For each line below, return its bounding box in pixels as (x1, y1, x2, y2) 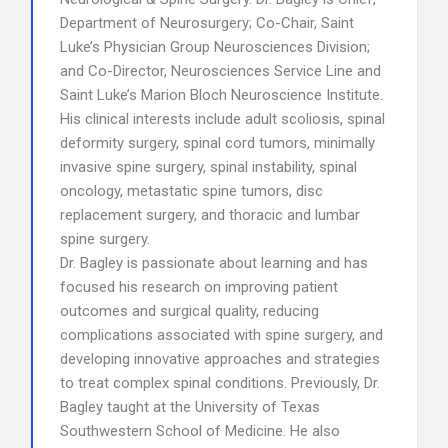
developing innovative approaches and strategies (60, 350, 380, 368)
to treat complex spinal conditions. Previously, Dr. (60, 374, 380, 392)
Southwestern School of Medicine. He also (60, 422, 340, 440)
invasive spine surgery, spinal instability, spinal (60, 158, 357, 176)
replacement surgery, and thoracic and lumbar (60, 206, 360, 224)
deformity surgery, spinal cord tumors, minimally (60, 134, 375, 152)
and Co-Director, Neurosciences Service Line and (60, 62, 381, 80)
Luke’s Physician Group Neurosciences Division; (60, 38, 370, 56)
